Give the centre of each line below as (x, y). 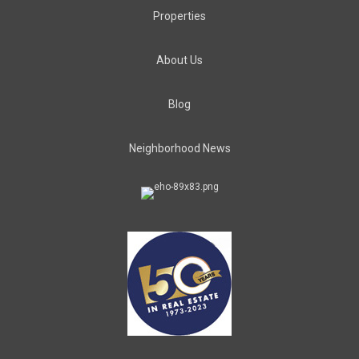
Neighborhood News (179, 148)
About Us (179, 60)
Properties (179, 16)
